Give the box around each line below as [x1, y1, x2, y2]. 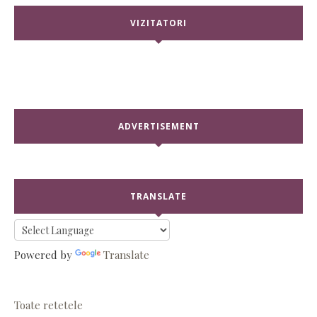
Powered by [14, 247, 75, 262]
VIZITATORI [130, 17, 187, 30]
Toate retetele [14, 297, 83, 312]
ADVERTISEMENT [117, 120, 200, 133]
